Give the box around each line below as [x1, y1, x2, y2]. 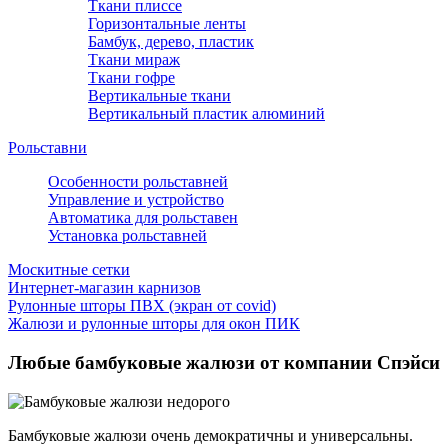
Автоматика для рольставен [48, 209, 238, 227]
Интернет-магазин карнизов [8, 279, 201, 297]
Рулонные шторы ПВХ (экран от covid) [8, 297, 276, 315]
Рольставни [8, 139, 87, 157]
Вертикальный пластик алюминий [88, 105, 325, 123]
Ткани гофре [88, 69, 175, 87]
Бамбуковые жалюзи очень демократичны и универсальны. [8, 426, 413, 444]
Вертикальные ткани [88, 87, 231, 105]
